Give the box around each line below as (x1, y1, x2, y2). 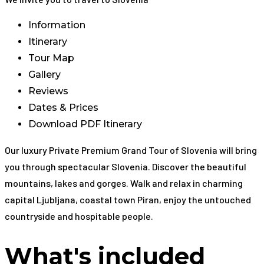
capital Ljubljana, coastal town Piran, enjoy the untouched (5, 193, 251, 205)
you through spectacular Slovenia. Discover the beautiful (5, 160, 246, 172)
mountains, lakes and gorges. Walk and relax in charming (5, 177, 243, 189)
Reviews (28, 85, 68, 97)
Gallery (28, 68, 61, 80)
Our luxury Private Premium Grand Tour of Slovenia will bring (5, 144, 257, 156)
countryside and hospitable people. (5, 210, 153, 222)
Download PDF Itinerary (28, 118, 142, 130)
